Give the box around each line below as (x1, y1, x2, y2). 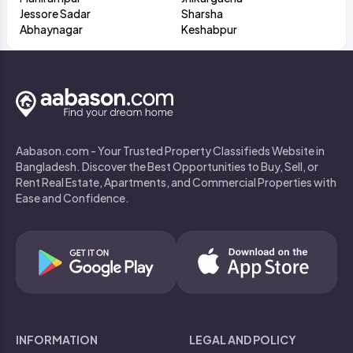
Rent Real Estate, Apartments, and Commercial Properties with (16, 174, 336, 189)
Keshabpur (180, 21, 237, 36)
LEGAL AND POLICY (189, 332, 296, 347)
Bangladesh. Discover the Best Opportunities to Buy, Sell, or (16, 158, 318, 173)
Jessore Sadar (20, 6, 91, 20)
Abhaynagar (20, 21, 83, 36)
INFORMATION (16, 332, 98, 347)
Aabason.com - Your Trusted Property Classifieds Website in (16, 143, 325, 158)
